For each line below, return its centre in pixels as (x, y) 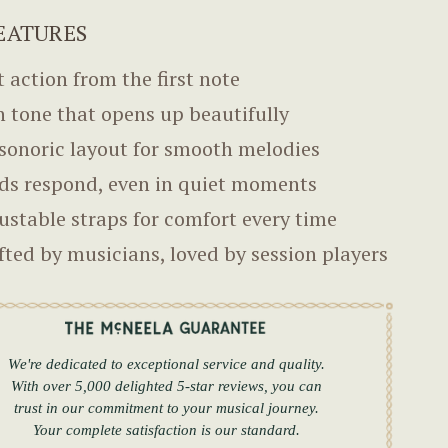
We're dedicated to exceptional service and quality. (166, 363)
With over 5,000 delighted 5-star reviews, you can (166, 385)
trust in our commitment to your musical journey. (166, 407)
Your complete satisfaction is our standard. (166, 429)
